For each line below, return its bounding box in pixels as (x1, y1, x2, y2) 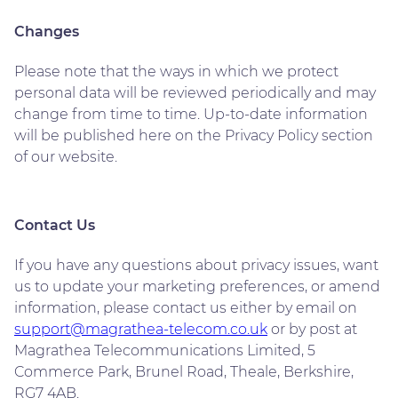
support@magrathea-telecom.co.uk (14, 320, 267, 338)
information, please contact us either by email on (14, 298, 357, 316)
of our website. (14, 147, 117, 165)
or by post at (267, 320, 357, 338)
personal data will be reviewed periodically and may (14, 84, 376, 101)
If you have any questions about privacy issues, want (14, 256, 378, 274)
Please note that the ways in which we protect (14, 62, 338, 80)
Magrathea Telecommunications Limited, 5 (14, 341, 315, 359)
